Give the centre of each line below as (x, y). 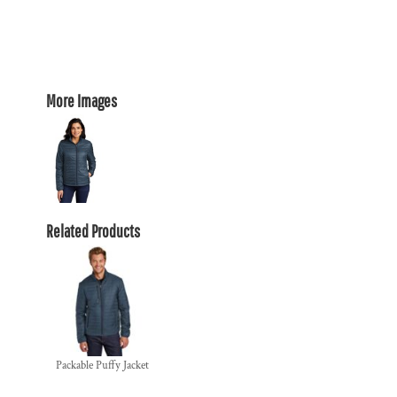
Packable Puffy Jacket (103, 366)
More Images (82, 101)
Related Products (93, 231)
